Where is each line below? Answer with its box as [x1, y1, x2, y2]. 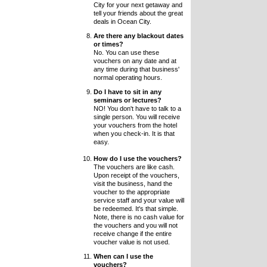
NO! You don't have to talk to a [93, 105, 181, 112]
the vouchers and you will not [93, 222, 178, 229]
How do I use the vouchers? [93, 155, 182, 162]
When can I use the [93, 253, 153, 260]
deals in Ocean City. [93, 18, 151, 25]
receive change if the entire [93, 230, 172, 237]
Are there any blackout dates [93, 32, 184, 39]
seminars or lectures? [93, 97, 162, 104]
